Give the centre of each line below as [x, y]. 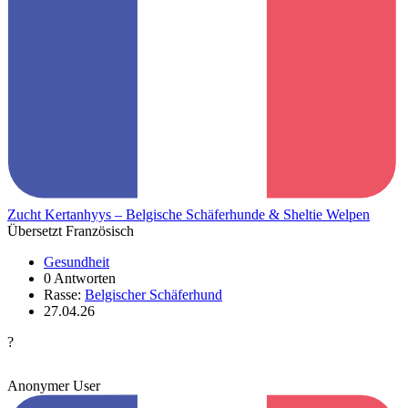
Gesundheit [76, 262]
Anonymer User [54, 386]
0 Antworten [80, 278]
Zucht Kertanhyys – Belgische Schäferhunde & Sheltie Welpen [189, 214]
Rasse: [64, 295]
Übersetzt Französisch [71, 231]
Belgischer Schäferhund [153, 295]
